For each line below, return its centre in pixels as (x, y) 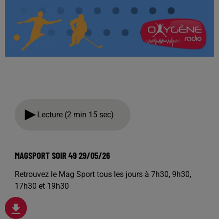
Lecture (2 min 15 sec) (77, 115)
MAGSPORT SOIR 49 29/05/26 (62, 155)
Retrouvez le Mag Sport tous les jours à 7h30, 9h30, (103, 174)
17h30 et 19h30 (42, 186)
